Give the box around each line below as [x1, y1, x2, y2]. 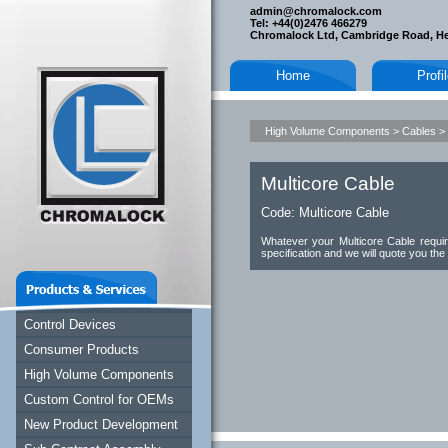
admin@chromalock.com [250, 5, 382, 17]
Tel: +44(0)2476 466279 [250, 17, 367, 29]
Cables [402, 125, 436, 137]
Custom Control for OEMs [24, 392, 174, 407]
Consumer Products [24, 342, 139, 357]
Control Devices [24, 317, 116, 332]
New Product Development [24, 417, 178, 432]
